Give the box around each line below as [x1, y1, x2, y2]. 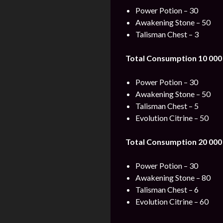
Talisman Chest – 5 [135, 101, 199, 111]
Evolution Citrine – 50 [135, 113, 209, 122]
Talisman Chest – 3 [135, 29, 199, 39]
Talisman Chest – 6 [135, 185, 199, 194]
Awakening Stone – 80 [135, 173, 211, 182]
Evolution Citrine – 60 [135, 197, 209, 206]
